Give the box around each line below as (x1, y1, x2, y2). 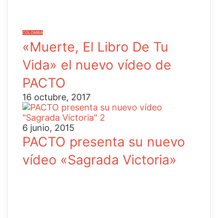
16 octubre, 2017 (22, 92, 91, 103)
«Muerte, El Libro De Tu (22, 39, 168, 55)
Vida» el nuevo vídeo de (22, 57, 171, 73)
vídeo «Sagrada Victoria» (22, 152, 177, 168)
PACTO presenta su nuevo (22, 134, 185, 150)
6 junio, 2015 (22, 123, 74, 133)
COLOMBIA (22, 30, 43, 36)
